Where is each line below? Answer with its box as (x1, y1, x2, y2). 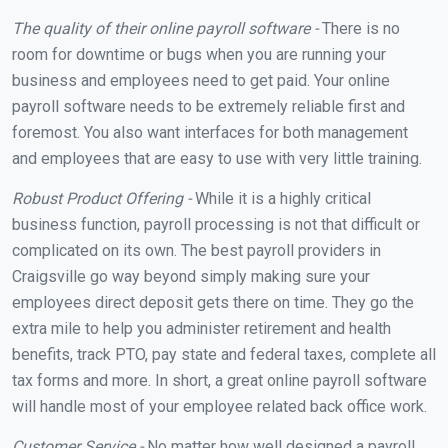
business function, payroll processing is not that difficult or (12, 214, 420, 234)
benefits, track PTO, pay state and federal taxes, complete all (12, 344, 436, 364)
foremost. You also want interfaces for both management (12, 122, 408, 142)
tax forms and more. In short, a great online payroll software (12, 370, 427, 390)
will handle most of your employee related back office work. (12, 396, 427, 416)
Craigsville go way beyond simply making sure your (12, 266, 370, 286)
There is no (318, 18, 400, 38)
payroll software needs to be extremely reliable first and (12, 96, 405, 116)
